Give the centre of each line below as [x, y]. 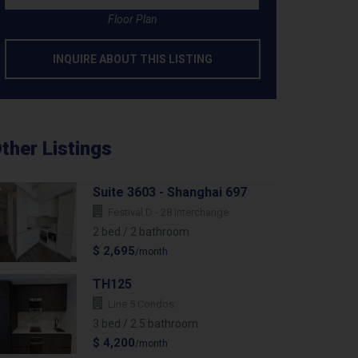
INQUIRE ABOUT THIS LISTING [133, 60]
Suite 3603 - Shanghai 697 [170, 193]
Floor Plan [133, 20]
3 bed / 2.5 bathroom [145, 324]
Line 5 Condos [141, 304]
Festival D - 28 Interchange [168, 213]
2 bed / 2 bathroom [141, 232]
